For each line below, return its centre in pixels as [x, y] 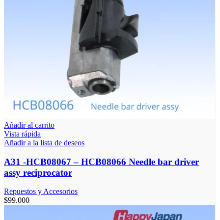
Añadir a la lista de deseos [44, 142]
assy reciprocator [38, 172]
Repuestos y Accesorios [41, 192]
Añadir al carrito [29, 125]
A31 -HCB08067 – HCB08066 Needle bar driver [101, 162]
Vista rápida [22, 134]
